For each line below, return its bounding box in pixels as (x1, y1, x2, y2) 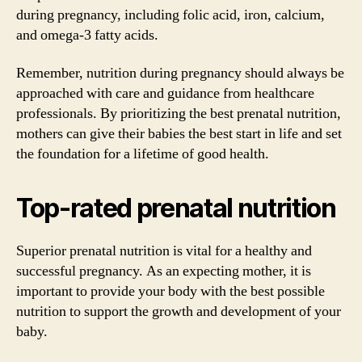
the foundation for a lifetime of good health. (16, 145, 269, 163)
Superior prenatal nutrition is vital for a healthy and (16, 242, 312, 260)
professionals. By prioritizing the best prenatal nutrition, (16, 104, 341, 123)
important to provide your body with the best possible (16, 282, 325, 301)
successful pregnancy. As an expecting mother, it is (16, 262, 311, 280)
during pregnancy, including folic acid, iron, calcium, (16, 5, 325, 24)
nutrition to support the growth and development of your (16, 302, 341, 321)
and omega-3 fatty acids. (16, 25, 158, 44)
